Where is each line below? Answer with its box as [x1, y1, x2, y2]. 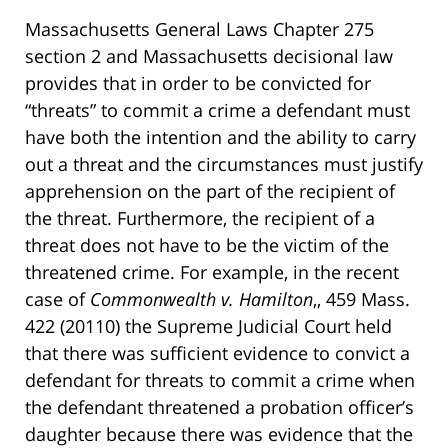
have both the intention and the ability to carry [25, 125, 416, 150]
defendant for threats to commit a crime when [25, 368, 415, 393]
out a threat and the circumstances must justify [25, 152, 423, 177]
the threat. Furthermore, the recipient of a [25, 206, 375, 231]
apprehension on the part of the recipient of [25, 179, 395, 204]
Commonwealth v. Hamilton [90, 287, 313, 312]
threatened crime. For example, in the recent [25, 260, 399, 285]
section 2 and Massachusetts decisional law [25, 44, 393, 69]
